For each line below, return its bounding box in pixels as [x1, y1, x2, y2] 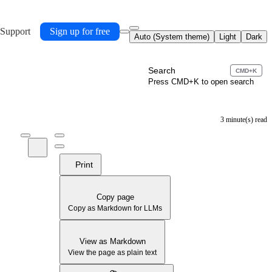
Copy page [96, 192, 134, 202]
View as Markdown [79, 237, 146, 246]
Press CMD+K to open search [148, 77, 254, 86]
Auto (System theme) [134, 32, 209, 41]
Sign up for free [50, 25, 110, 36]
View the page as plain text [68, 248, 157, 257]
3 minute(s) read [220, 115, 267, 124]
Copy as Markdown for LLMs [68, 204, 162, 212]
